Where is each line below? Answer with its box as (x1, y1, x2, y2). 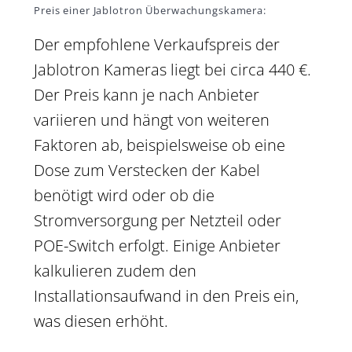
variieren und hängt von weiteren (34, 109, 269, 131)
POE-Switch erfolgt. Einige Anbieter (34, 235, 280, 257)
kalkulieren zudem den (34, 260, 196, 282)
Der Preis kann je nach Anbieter (34, 84, 259, 106)
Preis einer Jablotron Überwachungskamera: (34, 3, 266, 18)
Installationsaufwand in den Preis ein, (34, 285, 299, 307)
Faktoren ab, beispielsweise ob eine (34, 134, 285, 156)
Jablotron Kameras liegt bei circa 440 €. (34, 59, 311, 81)
